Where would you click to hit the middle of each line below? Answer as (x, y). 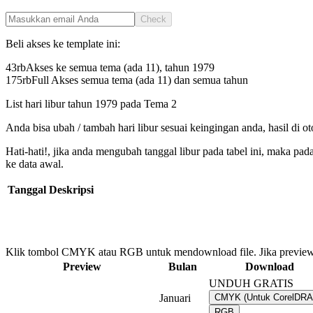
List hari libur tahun (50, 104)
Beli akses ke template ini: (63, 44)
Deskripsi (71, 190)
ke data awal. (35, 164)
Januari (175, 298)
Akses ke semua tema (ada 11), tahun (109, 68)
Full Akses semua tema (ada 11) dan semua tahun (140, 80)
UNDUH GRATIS (251, 284)
